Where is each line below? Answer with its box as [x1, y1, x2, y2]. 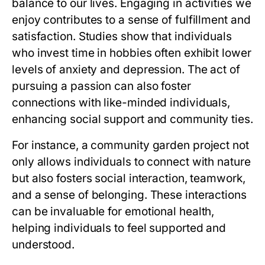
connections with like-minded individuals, [12, 96, 231, 109]
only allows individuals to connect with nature [12, 155, 251, 169]
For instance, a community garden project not [12, 138, 249, 152]
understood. [12, 238, 75, 251]
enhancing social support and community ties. [12, 112, 253, 126]
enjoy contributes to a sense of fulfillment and [12, 13, 251, 27]
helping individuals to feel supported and [12, 221, 227, 235]
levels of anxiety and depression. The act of [12, 63, 240, 76]
